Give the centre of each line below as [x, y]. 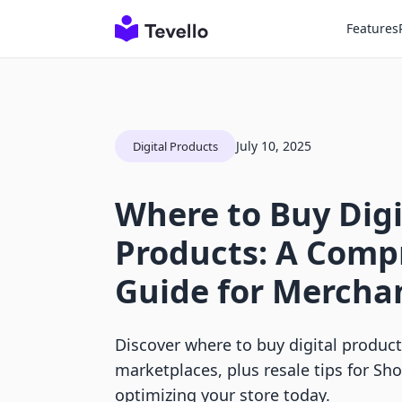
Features [372, 28]
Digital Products [175, 146]
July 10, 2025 [274, 146]
